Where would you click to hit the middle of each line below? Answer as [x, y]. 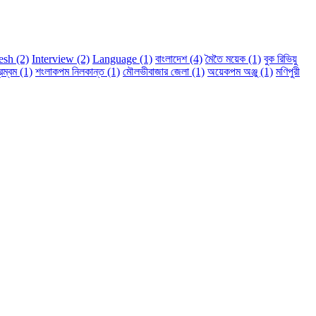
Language [116, 59]
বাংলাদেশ [172, 59]
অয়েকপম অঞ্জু [234, 72]
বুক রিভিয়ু [280, 59]
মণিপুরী [288, 72]
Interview [54, 59]
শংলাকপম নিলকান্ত [71, 72]
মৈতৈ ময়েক [227, 59]
